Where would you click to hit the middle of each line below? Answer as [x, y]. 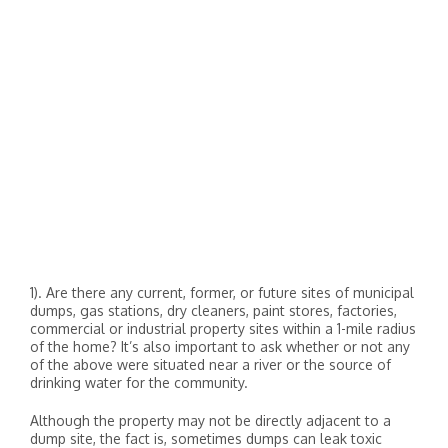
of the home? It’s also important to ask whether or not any [220, 346]
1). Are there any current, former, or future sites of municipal [222, 292]
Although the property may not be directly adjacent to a [210, 420]
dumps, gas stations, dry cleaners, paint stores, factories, [213, 310]
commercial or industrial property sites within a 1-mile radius [223, 328]
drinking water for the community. [139, 382]
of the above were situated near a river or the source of [210, 364]
